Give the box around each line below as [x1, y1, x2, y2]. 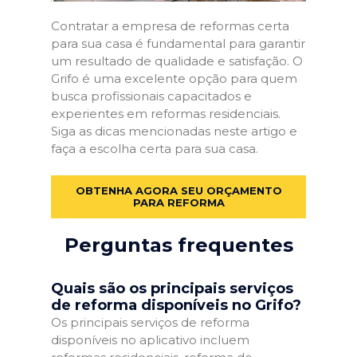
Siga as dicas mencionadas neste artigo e [51, 123, 297, 139]
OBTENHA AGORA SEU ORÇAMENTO [75, 184, 282, 197]
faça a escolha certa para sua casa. [51, 140, 258, 156]
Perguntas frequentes [64, 233, 293, 257]
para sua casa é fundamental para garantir [51, 35, 305, 51]
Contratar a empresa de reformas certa [51, 18, 289, 33]
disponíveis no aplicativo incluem [51, 332, 249, 347]
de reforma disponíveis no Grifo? [51, 296, 301, 314]
